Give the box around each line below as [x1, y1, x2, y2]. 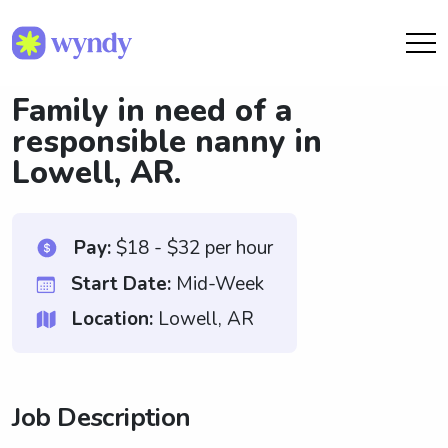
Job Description [12, 400, 191, 435]
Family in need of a [12, 90, 292, 132]
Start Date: [71, 271, 171, 297]
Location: [72, 306, 153, 332]
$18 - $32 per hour [111, 234, 273, 261]
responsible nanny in [12, 121, 322, 163]
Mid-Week [171, 271, 264, 297]
